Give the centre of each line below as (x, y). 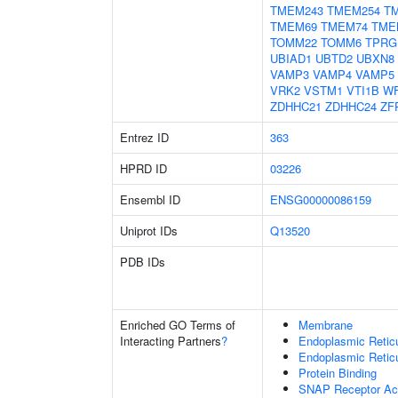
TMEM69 (294, 26)
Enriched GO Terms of (178, 325)
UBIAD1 (291, 58)
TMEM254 (354, 10)
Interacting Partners (171, 341)
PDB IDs (143, 262)
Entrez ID (144, 137)
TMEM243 (297, 10)
